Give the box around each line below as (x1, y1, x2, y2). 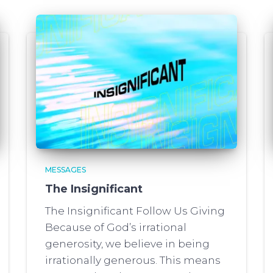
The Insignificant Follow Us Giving (45, 205, 225, 217)
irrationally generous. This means (45, 254, 221, 266)
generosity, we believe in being (45, 238, 210, 250)
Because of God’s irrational (45, 221, 186, 233)
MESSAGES (45, 165, 86, 174)
